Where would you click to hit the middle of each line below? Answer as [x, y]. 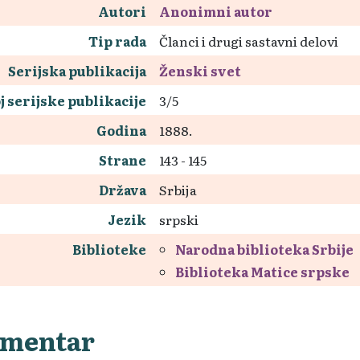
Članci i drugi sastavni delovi [249, 41]
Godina [121, 130]
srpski [179, 219]
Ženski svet [200, 71]
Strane [123, 160]
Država [123, 190]
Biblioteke [109, 249]
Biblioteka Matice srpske [262, 272]
